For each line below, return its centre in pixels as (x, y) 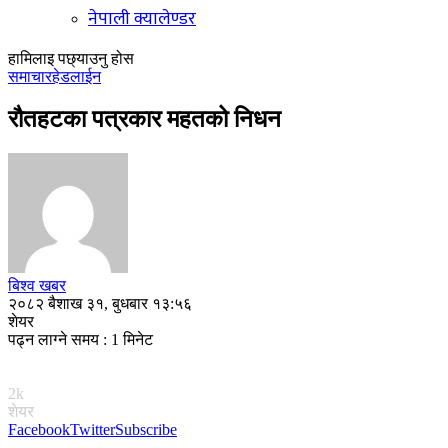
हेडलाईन (76, 76)
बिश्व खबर (37, 285)
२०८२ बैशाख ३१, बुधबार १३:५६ (100, 303)
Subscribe (146, 429)
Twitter (92, 429)
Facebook (39, 429)
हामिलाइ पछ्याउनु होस (71, 58)
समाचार (30, 76)
